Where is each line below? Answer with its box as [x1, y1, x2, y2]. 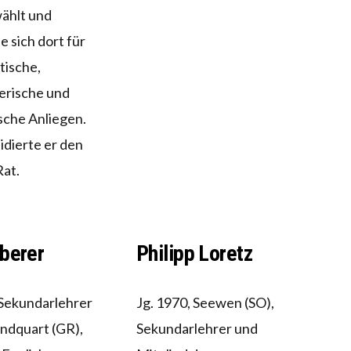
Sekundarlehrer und [136, 320, 258, 338]
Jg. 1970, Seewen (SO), [136, 294, 274, 312]
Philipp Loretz [136, 241, 253, 267]
